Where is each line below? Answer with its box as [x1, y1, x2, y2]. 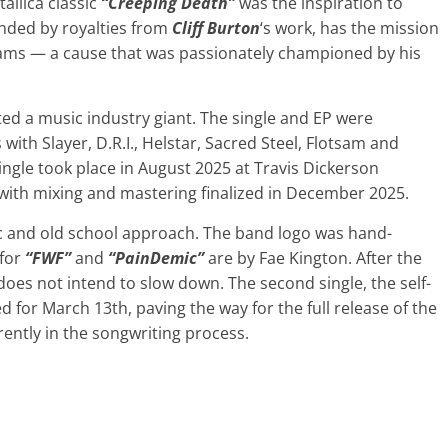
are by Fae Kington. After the [204, 246, 422, 269]
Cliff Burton [172, 16, 260, 39]
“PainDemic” [108, 246, 204, 269]
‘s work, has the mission [260, 16, 439, 39]
